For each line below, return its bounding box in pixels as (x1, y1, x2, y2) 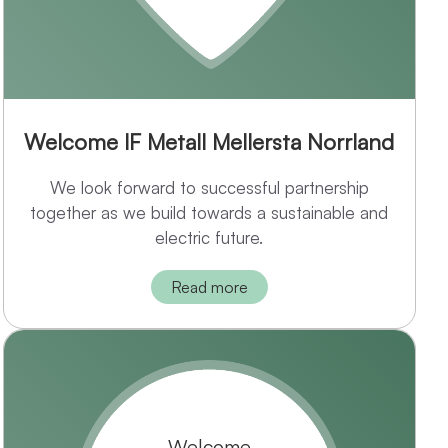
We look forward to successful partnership (49, 177, 369, 199)
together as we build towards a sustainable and (30, 202, 389, 224)
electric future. (155, 227, 264, 249)
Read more (170, 277, 248, 298)
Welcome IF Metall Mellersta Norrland (24, 128, 395, 156)
